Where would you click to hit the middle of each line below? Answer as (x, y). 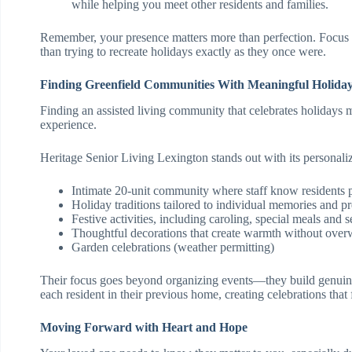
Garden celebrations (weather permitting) (173, 247)
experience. (68, 125)
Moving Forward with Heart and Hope (144, 328)
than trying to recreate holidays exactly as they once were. (183, 52)
